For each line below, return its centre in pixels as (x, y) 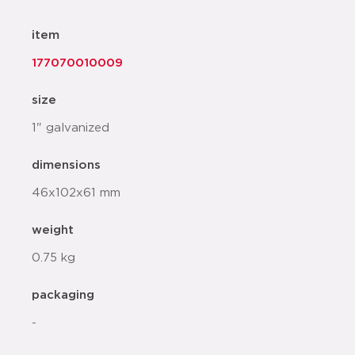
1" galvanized (71, 128)
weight (53, 231)
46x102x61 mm (76, 193)
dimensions (66, 166)
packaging (63, 296)
